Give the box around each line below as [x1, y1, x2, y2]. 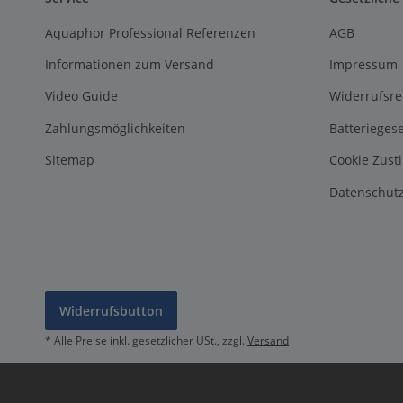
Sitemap [45, 151, 95, 169]
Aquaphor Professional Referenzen [45, 23, 256, 41]
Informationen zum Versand [45, 56, 215, 73]
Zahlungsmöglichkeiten [45, 119, 186, 137]
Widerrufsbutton [59, 301, 164, 319]
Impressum [328, 56, 398, 73]
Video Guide [45, 87, 119, 105]
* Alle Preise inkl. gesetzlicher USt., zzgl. [45, 332, 248, 348]
